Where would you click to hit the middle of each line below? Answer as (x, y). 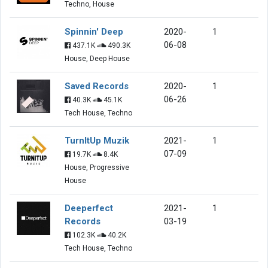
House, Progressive (97, 167)
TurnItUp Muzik (97, 140)
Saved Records (97, 86)
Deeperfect (89, 208)
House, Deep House (97, 58)
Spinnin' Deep (94, 31)
